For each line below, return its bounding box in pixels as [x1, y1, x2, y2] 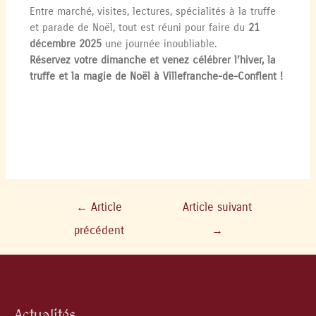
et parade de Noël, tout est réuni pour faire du [30, 21, 249, 34]
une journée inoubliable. [102, 37, 217, 50]
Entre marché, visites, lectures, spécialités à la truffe [30, 5, 276, 18]
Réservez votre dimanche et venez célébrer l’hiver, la [30, 54, 276, 66]
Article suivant [182, 200, 252, 214]
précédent [73, 224, 124, 237]
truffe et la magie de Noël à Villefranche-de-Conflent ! [30, 70, 284, 83]
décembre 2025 [30, 37, 102, 50]
